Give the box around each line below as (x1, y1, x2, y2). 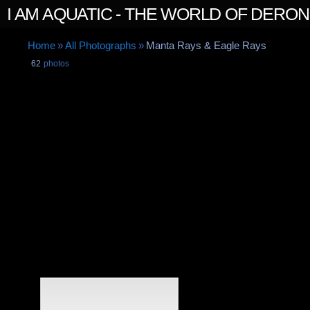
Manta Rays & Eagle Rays (146, 39, 266, 51)
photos (42, 59, 69, 69)
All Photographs (65, 39, 136, 51)
